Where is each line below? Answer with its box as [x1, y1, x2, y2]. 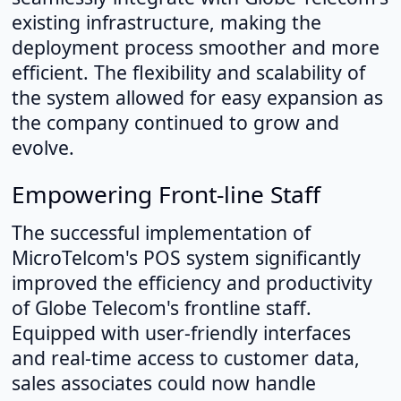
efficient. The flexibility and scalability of [11, 58, 365, 85]
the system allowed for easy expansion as [11, 83, 383, 110]
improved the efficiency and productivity [11, 269, 372, 295]
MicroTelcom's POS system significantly [11, 243, 361, 270]
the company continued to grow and [11, 108, 339, 135]
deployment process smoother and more [11, 33, 380, 60]
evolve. [11, 133, 74, 160]
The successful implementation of [11, 218, 311, 245]
